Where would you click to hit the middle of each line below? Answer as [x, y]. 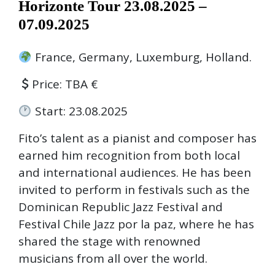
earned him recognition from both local [129, 155]
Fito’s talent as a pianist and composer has [137, 138]
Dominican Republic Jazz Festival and [121, 207]
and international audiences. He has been [135, 172]
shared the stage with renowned [110, 241]
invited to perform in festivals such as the [134, 189]
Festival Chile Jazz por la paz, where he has [136, 224]
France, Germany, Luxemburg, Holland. [141, 57]
